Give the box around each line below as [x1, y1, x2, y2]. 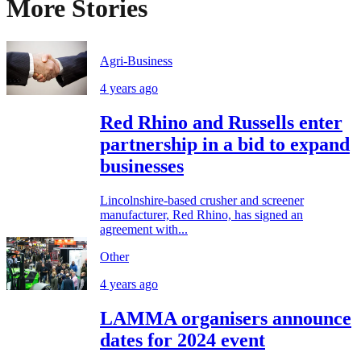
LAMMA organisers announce [100, 307, 351, 329]
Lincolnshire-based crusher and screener [100, 193, 304, 207]
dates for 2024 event [100, 329, 265, 351]
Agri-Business [100, 53, 172, 68]
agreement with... [100, 222, 188, 236]
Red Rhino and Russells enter [100, 111, 342, 133]
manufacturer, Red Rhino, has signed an [100, 207, 303, 222]
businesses [100, 155, 184, 176]
